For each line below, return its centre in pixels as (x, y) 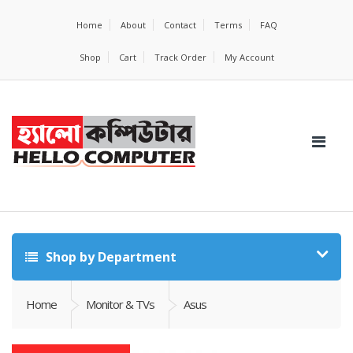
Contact (180, 25)
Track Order (180, 57)
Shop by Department (110, 257)
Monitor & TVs (120, 304)
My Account (249, 57)
